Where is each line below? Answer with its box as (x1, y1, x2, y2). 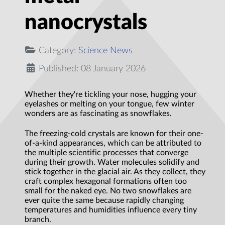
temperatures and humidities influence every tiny (25, 206, 197, 214)
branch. (25, 215, 51, 224)
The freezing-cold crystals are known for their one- (25, 130, 203, 138)
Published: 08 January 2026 (39, 64, 146, 74)
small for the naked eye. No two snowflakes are (25, 187, 191, 195)
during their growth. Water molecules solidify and (25, 158, 199, 167)
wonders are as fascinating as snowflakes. (25, 109, 172, 118)
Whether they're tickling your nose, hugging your (25, 90, 196, 99)
